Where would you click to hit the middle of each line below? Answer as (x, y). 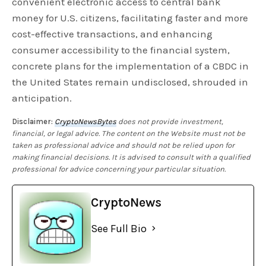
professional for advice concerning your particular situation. (119, 169)
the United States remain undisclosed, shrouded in (130, 82)
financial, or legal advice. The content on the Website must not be (129, 133)
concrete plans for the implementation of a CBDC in (131, 66)
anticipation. (42, 98)
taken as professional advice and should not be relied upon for (123, 145)
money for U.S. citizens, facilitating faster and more (130, 18)
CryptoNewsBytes (86, 121)
